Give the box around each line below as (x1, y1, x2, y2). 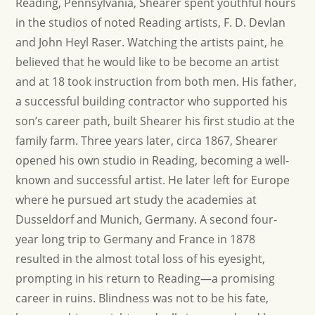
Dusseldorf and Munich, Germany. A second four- (15, 212, 278, 227)
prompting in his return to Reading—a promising (15, 271, 276, 286)
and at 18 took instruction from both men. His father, (15, 74, 297, 89)
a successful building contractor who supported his (15, 94, 288, 109)
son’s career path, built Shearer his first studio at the (15, 113, 295, 129)
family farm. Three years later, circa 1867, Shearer (15, 133, 278, 148)
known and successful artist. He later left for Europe (15, 172, 290, 188)
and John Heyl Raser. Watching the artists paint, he (15, 34, 284, 50)
